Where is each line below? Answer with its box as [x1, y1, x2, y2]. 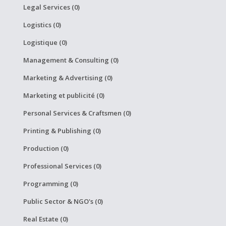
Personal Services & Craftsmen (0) [23, 108, 131, 118]
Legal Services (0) [23, 2, 80, 12]
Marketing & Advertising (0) [23, 73, 112, 82]
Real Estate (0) [23, 214, 68, 223]
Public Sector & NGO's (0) [23, 196, 103, 206]
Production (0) [23, 143, 69, 153]
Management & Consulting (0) [23, 55, 119, 65]
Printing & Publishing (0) [23, 126, 101, 135]
